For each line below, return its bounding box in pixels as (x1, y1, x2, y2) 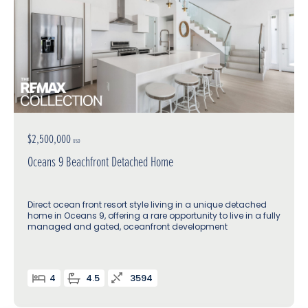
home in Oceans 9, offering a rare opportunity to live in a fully (27, 210, 280, 222)
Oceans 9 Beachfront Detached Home (27, 152, 173, 171)
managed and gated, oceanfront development (27, 221, 228, 233)
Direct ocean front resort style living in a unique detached (27, 199, 267, 211)
